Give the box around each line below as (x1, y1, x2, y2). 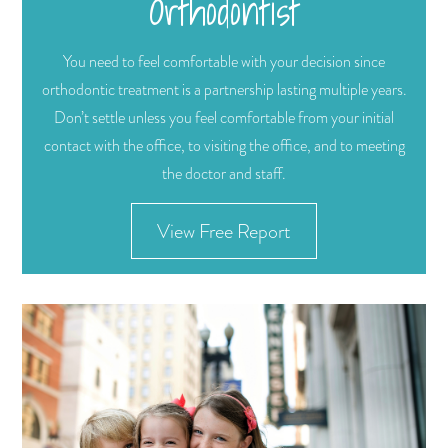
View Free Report (157, 217, 291, 246)
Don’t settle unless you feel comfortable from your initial (54, 107, 394, 130)
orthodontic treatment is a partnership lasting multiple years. (41, 79, 407, 102)
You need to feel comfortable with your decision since (63, 51, 385, 74)
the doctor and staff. (162, 163, 286, 186)
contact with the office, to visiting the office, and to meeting (43, 135, 405, 158)
